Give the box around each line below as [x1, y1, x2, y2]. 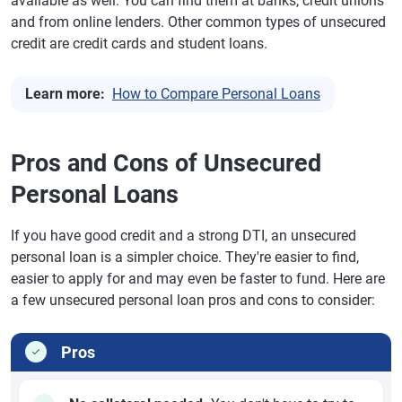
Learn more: [25, 85, 105, 103]
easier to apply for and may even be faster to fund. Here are [11, 270, 385, 288]
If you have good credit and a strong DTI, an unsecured [11, 227, 356, 245]
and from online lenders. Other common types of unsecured [11, 13, 386, 31]
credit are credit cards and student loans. [11, 35, 267, 53]
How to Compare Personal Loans [112, 85, 320, 103]
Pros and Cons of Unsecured [11, 149, 321, 179]
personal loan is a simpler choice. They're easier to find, [11, 249, 359, 267]
